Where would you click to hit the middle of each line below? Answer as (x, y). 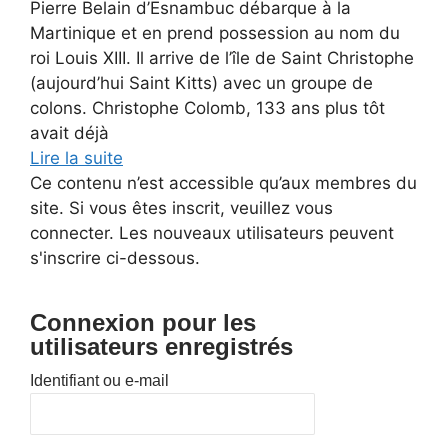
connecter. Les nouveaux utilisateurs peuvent (212, 233)
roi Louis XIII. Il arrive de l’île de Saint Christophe (222, 58)
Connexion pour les (143, 322)
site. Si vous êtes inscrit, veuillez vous (181, 208)
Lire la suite (76, 158)
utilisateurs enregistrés (161, 346)
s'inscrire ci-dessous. (115, 258)
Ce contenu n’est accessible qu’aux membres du (223, 183)
